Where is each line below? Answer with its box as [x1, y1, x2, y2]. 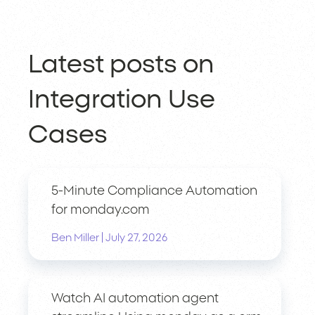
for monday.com [51, 204, 150, 217]
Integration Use [28, 87, 215, 113]
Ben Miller [51, 233, 99, 244]
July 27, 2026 [105, 233, 167, 244]
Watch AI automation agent [51, 292, 219, 306]
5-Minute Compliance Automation [51, 185, 257, 198]
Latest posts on [28, 52, 214, 78]
